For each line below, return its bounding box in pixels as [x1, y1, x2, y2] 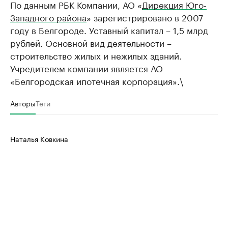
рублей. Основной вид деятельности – [10, 36, 172, 49]
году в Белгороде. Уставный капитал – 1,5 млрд [10, 23, 208, 37]
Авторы [10, 97, 36, 109]
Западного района [10, 10, 87, 24]
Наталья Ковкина [10, 133, 68, 145]
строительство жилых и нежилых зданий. [10, 48, 182, 62]
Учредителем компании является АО [10, 61, 163, 75]
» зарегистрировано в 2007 [87, 10, 203, 24]
